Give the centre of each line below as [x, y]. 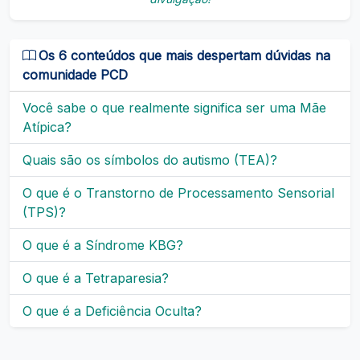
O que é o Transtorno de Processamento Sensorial [178, 192]
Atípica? [47, 127]
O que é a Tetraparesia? [96, 278]
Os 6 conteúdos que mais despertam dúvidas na [184, 55]
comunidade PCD [75, 74]
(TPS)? [44, 212]
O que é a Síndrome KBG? [103, 245]
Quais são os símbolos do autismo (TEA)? [150, 160]
